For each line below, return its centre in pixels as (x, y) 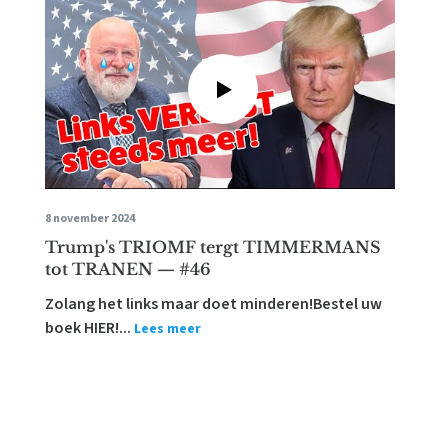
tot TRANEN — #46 (128, 269)
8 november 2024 (90, 218)
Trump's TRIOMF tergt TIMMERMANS (213, 247)
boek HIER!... (88, 328)
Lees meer (168, 329)
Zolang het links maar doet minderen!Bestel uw (214, 304)
